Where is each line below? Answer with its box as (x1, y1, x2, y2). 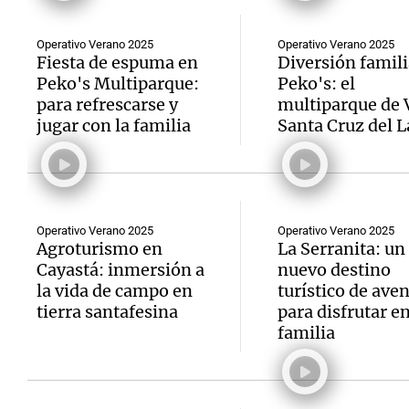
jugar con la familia (37, 115, 191, 136)
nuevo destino (277, 259, 391, 280)
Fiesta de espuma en (37, 52, 198, 73)
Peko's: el (277, 73, 355, 94)
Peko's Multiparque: (37, 73, 199, 94)
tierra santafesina (37, 301, 178, 322)
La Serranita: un (277, 238, 405, 259)
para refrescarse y (37, 94, 178, 115)
